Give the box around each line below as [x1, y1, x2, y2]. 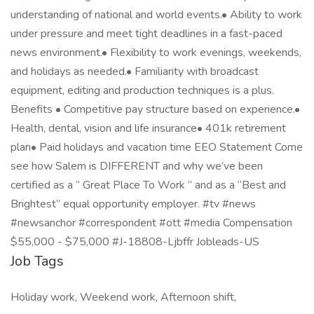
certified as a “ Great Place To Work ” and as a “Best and [11, 177, 286, 193]
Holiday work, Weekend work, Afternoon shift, [11, 289, 236, 305]
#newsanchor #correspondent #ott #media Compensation [11, 215, 292, 231]
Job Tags [11, 252, 64, 271]
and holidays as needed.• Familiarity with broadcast [11, 64, 259, 79]
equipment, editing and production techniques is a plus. [11, 83, 274, 98]
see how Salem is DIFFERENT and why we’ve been [11, 158, 263, 174]
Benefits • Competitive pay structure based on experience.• [11, 102, 300, 117]
